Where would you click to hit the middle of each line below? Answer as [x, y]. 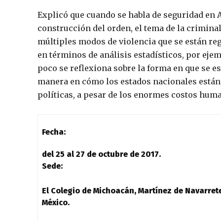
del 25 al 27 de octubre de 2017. [101, 154]
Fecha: [54, 132]
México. [56, 203]
